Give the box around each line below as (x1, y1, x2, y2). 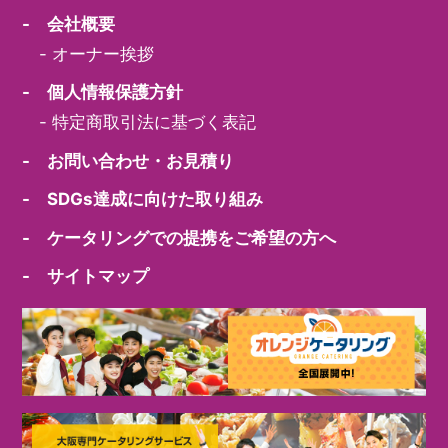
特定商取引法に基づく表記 (52, 112, 257, 133)
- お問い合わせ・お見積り (22, 150, 235, 171)
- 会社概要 (22, 13, 116, 34)
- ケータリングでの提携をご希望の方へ (22, 227, 337, 248)
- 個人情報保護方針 (22, 82, 184, 103)
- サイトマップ (22, 266, 150, 287)
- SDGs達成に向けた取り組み (22, 189, 264, 210)
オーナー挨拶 (52, 43, 155, 64)
